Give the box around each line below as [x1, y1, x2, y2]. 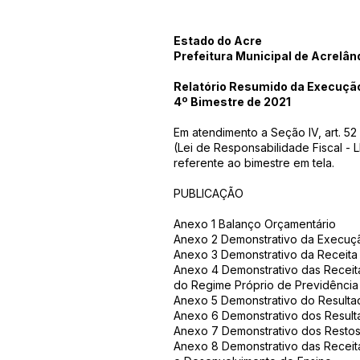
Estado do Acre [174, 34, 262, 47]
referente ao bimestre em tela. [174, 156, 334, 170]
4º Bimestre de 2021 [174, 95, 296, 108]
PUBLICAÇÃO [174, 186, 243, 200]
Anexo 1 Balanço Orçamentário [174, 217, 336, 231]
